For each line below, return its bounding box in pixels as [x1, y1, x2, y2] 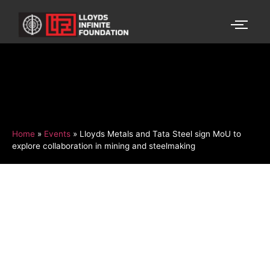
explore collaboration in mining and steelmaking [12, 140, 195, 151]
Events [44, 128, 71, 139]
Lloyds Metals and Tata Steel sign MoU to [80, 128, 241, 139]
